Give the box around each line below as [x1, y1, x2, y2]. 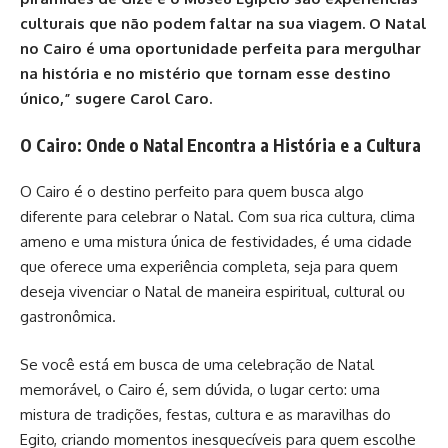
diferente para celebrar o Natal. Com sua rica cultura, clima [20, 207, 415, 226]
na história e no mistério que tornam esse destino [20, 64, 391, 83]
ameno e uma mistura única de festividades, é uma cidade [20, 232, 412, 251]
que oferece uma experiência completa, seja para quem [20, 257, 398, 276]
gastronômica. [20, 307, 116, 326]
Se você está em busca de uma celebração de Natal [20, 354, 374, 374]
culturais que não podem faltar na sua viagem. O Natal [20, 14, 426, 33]
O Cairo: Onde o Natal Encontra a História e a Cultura [20, 133, 421, 156]
